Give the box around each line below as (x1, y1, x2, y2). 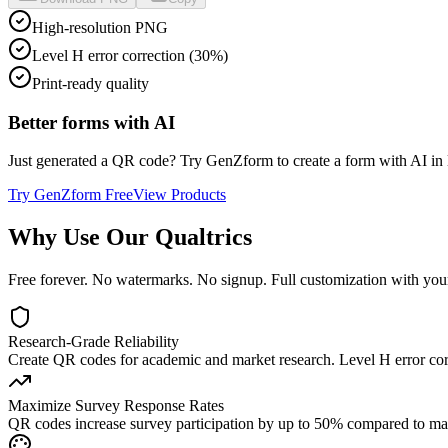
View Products (133, 186, 226, 204)
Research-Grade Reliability (8, 333, 179, 351)
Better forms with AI (8, 111, 175, 133)
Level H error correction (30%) (32, 46, 228, 64)
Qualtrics (155, 224, 252, 251)
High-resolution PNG (32, 18, 168, 36)
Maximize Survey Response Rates (8, 397, 224, 415)
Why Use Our (8, 224, 149, 251)
